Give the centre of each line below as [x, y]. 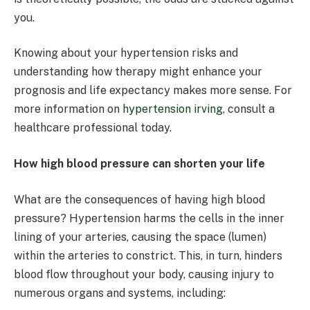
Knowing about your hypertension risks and [126, 53]
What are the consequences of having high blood [139, 199]
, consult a [249, 109]
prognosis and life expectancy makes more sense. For [153, 91]
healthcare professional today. [94, 128]
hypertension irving [173, 109]
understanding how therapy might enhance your [138, 72]
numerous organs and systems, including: [120, 293]
